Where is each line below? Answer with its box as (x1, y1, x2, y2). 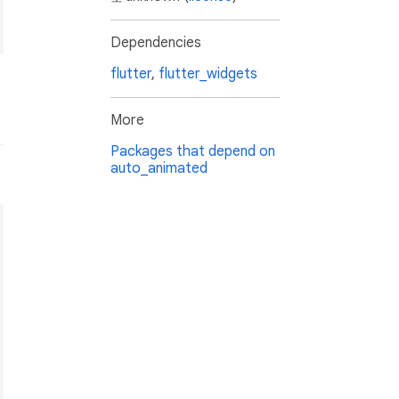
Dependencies (110, 34, 201, 53)
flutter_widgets (159, 65, 257, 84)
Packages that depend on (110, 142, 275, 161)
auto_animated (110, 159, 208, 178)
